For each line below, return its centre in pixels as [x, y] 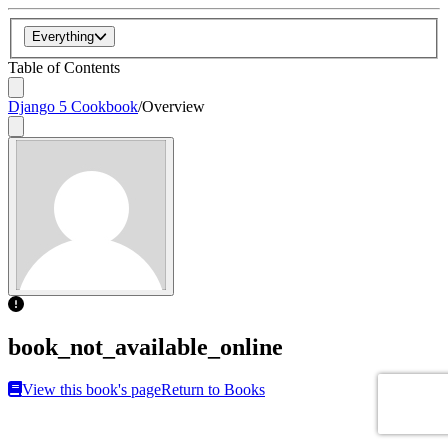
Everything [63, 37]
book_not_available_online [145, 346]
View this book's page [91, 389]
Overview [173, 107]
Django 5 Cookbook [73, 107]
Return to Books [213, 389]
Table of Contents [64, 68]
